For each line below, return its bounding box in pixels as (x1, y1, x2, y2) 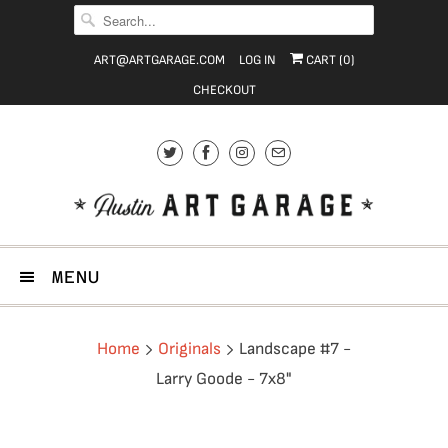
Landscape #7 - (235, 339, 351, 359)
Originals (158, 339, 221, 359)
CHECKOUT (192, 82, 256, 98)
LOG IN (238, 52, 276, 68)
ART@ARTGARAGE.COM (93, 52, 225, 68)
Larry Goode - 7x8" (156, 369, 292, 389)
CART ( (302, 52, 343, 68)
